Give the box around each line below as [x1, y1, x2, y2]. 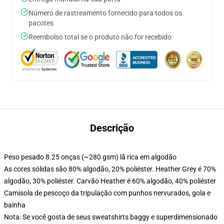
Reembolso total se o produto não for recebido [28, 33, 171, 41]
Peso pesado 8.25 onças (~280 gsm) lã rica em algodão [4, 153, 176, 161]
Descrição [90, 122, 134, 134]
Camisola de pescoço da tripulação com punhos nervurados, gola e [4, 189, 210, 197]
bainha [4, 201, 25, 209]
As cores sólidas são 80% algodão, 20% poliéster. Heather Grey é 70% [4, 165, 216, 173]
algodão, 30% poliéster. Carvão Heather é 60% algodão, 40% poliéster [4, 177, 216, 185]
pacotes [28, 19, 53, 27]
